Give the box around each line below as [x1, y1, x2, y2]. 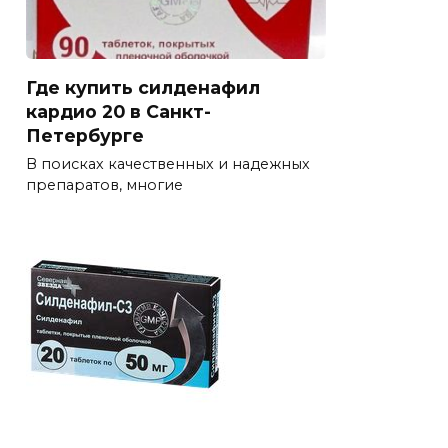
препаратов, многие [26, 176, 183, 195]
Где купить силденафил [26, 76, 260, 98]
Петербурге [26, 124, 144, 146]
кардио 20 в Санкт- [26, 100, 211, 122]
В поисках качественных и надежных [26, 155, 310, 174]
